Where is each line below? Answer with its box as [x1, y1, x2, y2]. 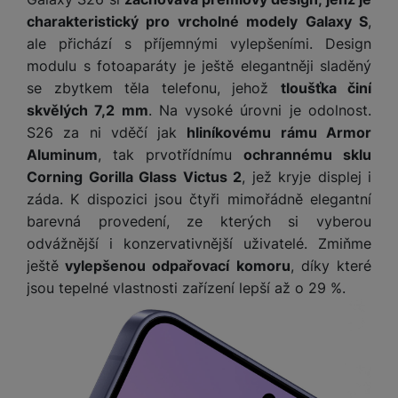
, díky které [290, 257, 372, 275]
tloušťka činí [280, 79, 371, 98]
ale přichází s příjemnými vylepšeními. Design [27, 35, 371, 53]
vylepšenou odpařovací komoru [59, 257, 291, 275]
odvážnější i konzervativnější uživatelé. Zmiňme [27, 235, 371, 253]
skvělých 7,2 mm [27, 101, 148, 120]
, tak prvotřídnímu [98, 146, 243, 164]
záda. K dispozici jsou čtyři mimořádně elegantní [27, 190, 371, 209]
